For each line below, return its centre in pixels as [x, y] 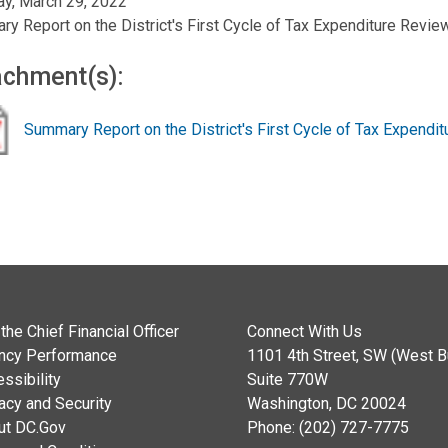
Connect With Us [304, 331]
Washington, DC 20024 [326, 403]
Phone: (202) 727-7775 [327, 427]
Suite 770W [287, 379]
